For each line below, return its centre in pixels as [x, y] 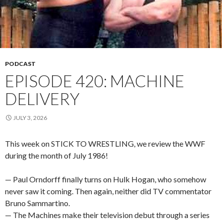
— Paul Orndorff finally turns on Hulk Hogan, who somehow [106, 179]
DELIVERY [42, 99]
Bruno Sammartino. [37, 203]
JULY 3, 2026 [30, 118]
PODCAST [20, 64]
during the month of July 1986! [56, 156]
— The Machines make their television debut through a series [107, 215]
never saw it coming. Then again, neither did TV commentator [108, 191]
